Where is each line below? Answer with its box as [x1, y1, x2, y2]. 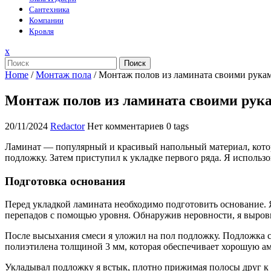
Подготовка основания [5, 174, 125, 188]
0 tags [166, 120, 189, 131]
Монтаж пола [36, 70, 91, 80]
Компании [29, 16, 64, 25]
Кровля [29, 27, 54, 36]
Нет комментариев [87, 120, 164, 131]
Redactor [50, 120, 85, 131]
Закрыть [9, 45, 43, 56]
